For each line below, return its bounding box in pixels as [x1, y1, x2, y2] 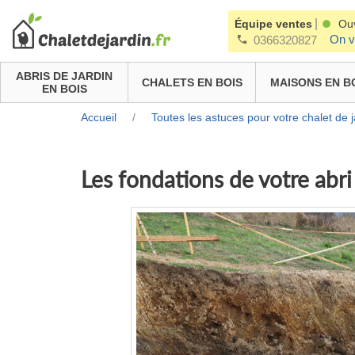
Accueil [81, 111, 116, 124]
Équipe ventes [235, 17, 312, 30]
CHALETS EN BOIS [141, 76, 242, 89]
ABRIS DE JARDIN [16, 70, 113, 82]
